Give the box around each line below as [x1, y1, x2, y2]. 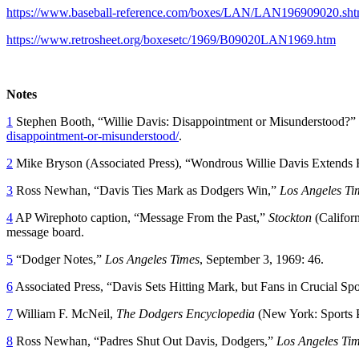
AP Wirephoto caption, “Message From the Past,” [15, 210, 268, 224]
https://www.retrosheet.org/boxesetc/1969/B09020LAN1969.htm [6, 32, 336, 46]
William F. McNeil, [16, 306, 116, 321]
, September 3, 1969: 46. [200, 252, 324, 266]
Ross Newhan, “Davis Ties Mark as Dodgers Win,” [16, 183, 280, 197]
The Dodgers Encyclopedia [116, 306, 255, 321]
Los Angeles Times [105, 252, 200, 266]
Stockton [268, 210, 315, 224]
